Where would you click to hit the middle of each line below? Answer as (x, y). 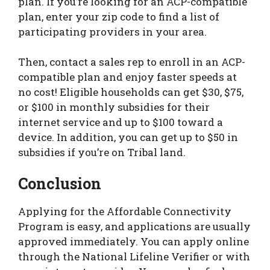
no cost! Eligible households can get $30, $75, (131, 92)
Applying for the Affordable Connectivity (125, 211)
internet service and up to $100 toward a (121, 122)
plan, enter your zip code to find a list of (119, 16)
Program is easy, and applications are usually (134, 226)
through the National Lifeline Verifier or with (134, 256)
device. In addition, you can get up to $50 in (128, 137)
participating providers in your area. (112, 31)
